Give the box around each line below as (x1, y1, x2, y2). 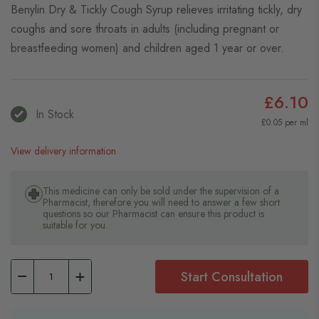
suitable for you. (43, 218, 108, 232)
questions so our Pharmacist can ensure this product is (43, 206, 264, 221)
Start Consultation (181, 268, 283, 286)
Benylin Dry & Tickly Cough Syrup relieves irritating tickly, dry (11, 1, 302, 18)
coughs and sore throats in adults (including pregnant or (11, 21, 279, 37)
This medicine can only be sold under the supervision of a (43, 184, 279, 198)
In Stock (36, 106, 74, 123)
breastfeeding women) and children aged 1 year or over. (11, 40, 284, 56)
